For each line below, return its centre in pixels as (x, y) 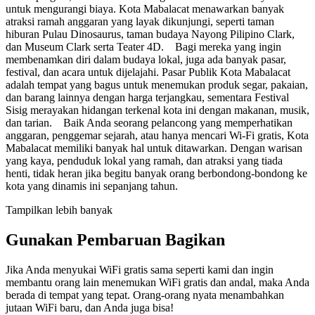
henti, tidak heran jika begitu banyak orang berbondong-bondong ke (156, 173)
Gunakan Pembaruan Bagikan (115, 239)
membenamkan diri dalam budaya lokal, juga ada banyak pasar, (146, 59)
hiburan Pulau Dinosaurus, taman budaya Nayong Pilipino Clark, (150, 34)
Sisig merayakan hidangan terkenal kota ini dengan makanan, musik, (157, 110)
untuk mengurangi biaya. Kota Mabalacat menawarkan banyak (145, 8)
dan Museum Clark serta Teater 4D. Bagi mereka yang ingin (143, 46)
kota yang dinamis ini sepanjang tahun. (92, 186)
